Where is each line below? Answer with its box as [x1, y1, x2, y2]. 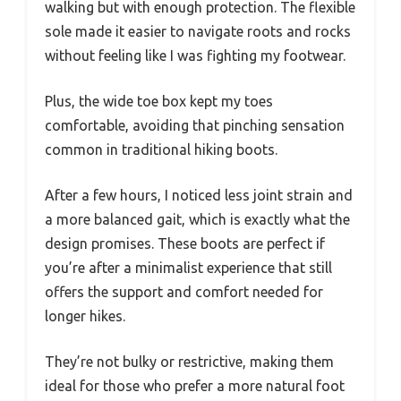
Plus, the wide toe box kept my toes [45, 92, 273, 109]
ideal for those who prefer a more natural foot [45, 377, 345, 394]
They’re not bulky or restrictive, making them [45, 353, 334, 370]
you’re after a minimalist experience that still [45, 259, 332, 276]
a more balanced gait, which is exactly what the [45, 210, 350, 227]
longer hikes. [45, 307, 125, 324]
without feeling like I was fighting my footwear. [45, 47, 346, 64]
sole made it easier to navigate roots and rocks [45, 22, 351, 39]
